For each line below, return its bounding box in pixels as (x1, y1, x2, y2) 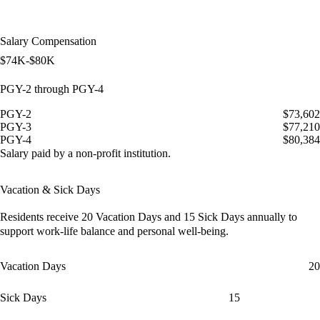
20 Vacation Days (81, 211, 164, 224)
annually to (247, 211, 297, 224)
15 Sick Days (184, 211, 247, 224)
